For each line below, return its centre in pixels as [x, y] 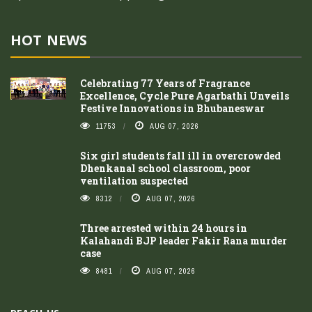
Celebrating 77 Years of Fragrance [165, 84]
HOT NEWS [49, 40]
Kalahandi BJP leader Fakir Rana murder [184, 241]
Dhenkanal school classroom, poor [165, 169]
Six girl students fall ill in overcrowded [180, 156]
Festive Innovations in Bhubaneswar [172, 109]
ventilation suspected [134, 181]
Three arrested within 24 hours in [164, 228]
